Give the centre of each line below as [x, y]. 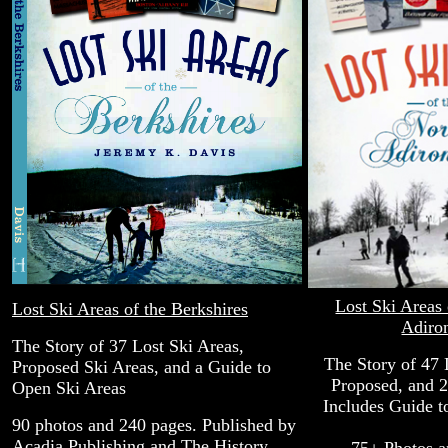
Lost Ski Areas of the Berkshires [130, 309]
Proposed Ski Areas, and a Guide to [141, 367]
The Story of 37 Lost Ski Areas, [128, 346]
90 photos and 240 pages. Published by [154, 425]
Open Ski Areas [69, 388]
